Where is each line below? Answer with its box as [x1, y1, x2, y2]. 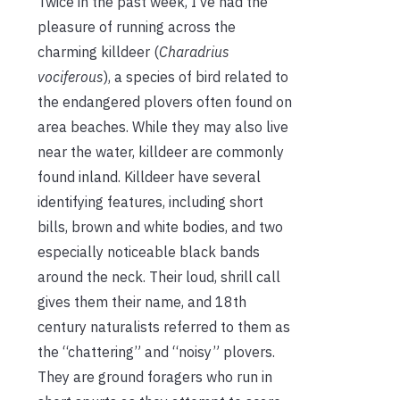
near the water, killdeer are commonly [37, 142, 284, 161]
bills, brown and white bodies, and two [37, 217, 283, 236]
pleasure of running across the [37, 17, 236, 36]
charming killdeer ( [37, 42, 159, 61]
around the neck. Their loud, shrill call [37, 267, 280, 286]
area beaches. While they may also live [37, 117, 288, 136]
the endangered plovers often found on [37, 92, 292, 111]
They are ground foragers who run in [37, 367, 272, 386]
